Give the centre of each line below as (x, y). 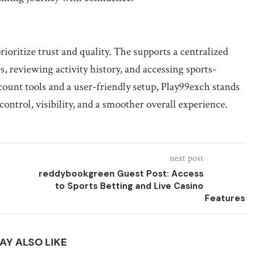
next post (186, 158)
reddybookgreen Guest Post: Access (121, 174)
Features (225, 198)
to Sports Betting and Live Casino (129, 186)
